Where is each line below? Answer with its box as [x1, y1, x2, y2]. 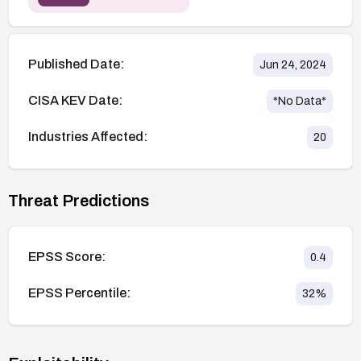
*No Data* [273, 94, 326, 107]
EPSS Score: [28, 250, 106, 264]
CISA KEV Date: [28, 93, 122, 108]
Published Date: [28, 57, 124, 72]
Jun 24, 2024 [259, 58, 326, 71]
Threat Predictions [8, 191, 149, 210]
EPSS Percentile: [28, 286, 131, 301]
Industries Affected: [28, 130, 147, 144]
